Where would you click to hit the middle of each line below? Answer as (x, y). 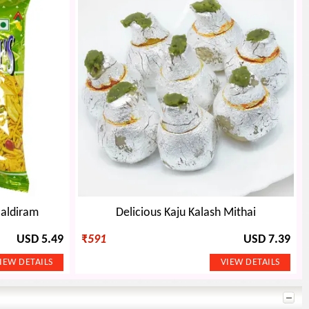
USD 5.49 (40, 240)
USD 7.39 (267, 240)
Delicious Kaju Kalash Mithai (186, 213)
